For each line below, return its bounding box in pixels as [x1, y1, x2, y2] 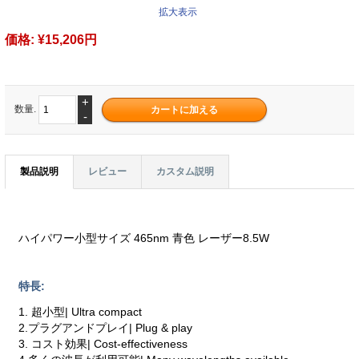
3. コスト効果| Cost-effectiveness [18, 337, 188, 351]
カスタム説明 [156, 165, 214, 177]
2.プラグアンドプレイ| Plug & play [18, 321, 193, 335]
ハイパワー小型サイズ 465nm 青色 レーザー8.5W [18, 232, 270, 245]
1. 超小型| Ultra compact [18, 305, 143, 319]
